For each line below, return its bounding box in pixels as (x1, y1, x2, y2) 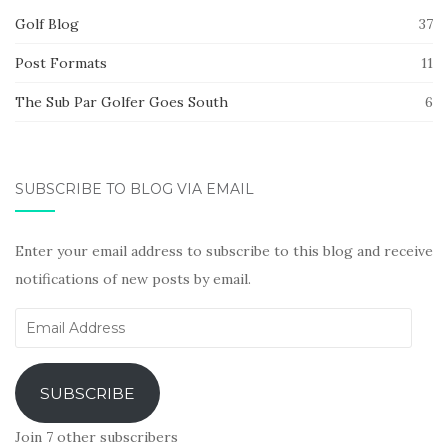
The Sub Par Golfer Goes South (15, 93, 228, 112)
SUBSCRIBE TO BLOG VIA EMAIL (15, 180, 254, 199)
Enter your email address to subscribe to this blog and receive (15, 242, 433, 261)
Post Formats (15, 54, 107, 73)
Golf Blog (15, 15, 79, 34)
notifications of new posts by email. (15, 270, 251, 289)
